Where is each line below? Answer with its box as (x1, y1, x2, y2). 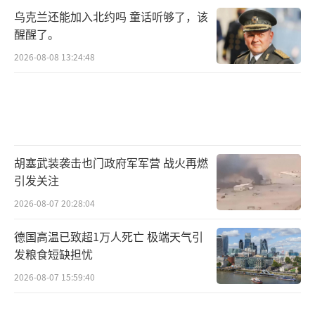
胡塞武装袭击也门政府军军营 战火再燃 (14, 154, 208, 172)
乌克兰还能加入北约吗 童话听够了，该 (14, 7, 208, 25)
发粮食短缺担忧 (14, 245, 93, 263)
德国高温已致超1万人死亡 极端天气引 (14, 228, 203, 245)
